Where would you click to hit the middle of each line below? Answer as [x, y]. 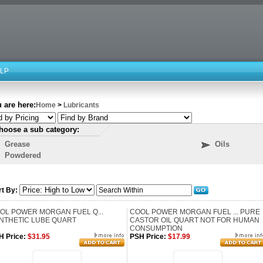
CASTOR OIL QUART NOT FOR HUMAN [195, 220]
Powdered [23, 155]
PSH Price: [148, 237]
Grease [17, 144]
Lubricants [81, 105]
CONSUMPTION [156, 228]
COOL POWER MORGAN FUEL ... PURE [195, 212]
